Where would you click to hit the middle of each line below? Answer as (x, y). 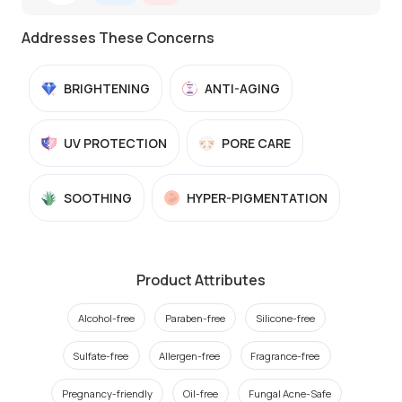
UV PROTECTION (115, 143)
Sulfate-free (101, 355)
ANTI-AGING (242, 88)
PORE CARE (256, 143)
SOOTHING (98, 198)
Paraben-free (195, 318)
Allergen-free (190, 355)
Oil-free (201, 393)
